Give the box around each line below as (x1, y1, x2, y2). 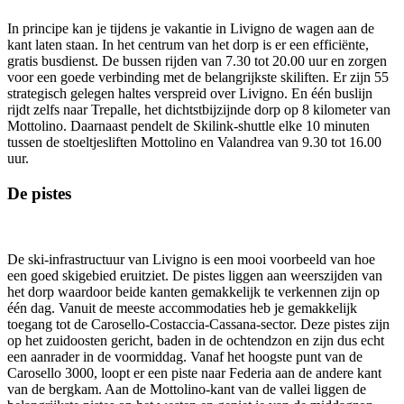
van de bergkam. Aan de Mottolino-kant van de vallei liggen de (7, 381, 366, 397)
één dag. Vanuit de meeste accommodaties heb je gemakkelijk (7, 299, 357, 316)
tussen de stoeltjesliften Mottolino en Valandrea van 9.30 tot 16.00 (7, 134, 381, 151)
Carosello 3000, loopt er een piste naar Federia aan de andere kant (7, 364, 381, 381)
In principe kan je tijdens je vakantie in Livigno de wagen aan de (7, 21, 374, 37)
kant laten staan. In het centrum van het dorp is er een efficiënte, (7, 37, 369, 53)
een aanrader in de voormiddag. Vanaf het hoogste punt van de (7, 348, 363, 364)
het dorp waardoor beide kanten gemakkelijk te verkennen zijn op (7, 283, 380, 299)
